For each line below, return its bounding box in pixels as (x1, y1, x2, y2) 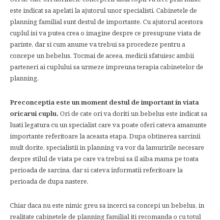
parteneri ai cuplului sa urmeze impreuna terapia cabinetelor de (10, 62, 203, 71)
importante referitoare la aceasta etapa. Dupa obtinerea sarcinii (10, 132, 200, 140)
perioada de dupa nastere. (10, 177, 88, 186)
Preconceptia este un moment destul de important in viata (10, 98, 199, 107)
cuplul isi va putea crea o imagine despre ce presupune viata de (10, 28, 201, 37)
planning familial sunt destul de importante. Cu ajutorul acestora (10, 17, 203, 26)
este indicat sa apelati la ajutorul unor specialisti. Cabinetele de (10, 6, 197, 15)
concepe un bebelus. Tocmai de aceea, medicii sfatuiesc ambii (10, 51, 194, 60)
